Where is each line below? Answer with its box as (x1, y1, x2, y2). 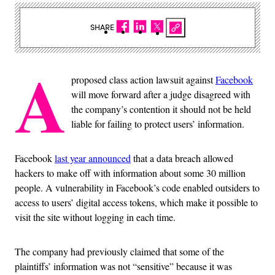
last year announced (55, 151, 131, 165)
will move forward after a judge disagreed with (71, 87, 250, 101)
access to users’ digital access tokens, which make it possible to (15, 195, 258, 209)
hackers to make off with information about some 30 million (15, 166, 246, 179)
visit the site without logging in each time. (15, 210, 176, 223)
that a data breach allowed (131, 151, 233, 165)
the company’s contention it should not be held (71, 102, 251, 115)
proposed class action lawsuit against (71, 72, 215, 86)
